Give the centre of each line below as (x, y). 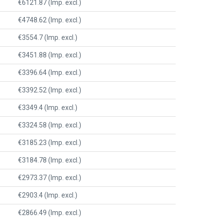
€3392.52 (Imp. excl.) (50, 90)
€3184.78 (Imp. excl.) (50, 160)
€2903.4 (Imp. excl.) (48, 195)
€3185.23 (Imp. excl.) (50, 142)
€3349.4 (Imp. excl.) (48, 107)
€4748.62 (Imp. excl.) (50, 20)
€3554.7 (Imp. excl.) (48, 37)
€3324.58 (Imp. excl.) (50, 125)
